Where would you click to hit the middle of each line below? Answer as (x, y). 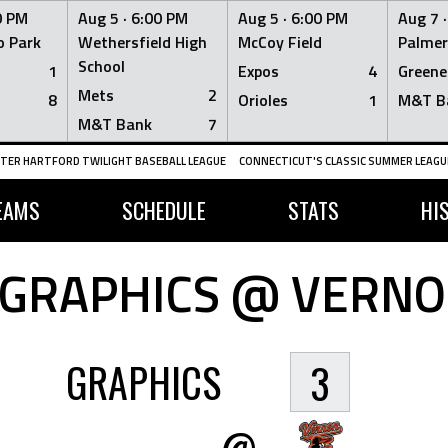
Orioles (263, 100)
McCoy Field (280, 42)
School (101, 66)
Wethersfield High (142, 42)
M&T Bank (115, 124)
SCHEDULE (163, 210)
